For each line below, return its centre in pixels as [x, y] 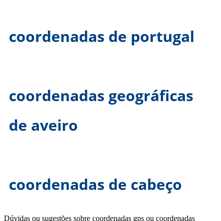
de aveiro [43, 125]
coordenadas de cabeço [95, 184]
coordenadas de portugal [102, 37]
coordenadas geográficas [101, 96]
